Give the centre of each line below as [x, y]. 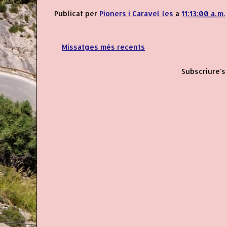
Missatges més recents [103, 47]
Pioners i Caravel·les [136, 13]
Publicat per [77, 13]
